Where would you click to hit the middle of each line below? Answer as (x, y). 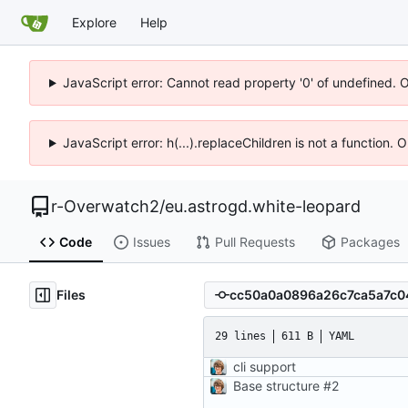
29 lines (240, 337)
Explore (94, 22)
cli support (265, 366)
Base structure (278, 385)
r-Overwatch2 (105, 206)
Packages (370, 242)
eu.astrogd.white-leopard (263, 206)
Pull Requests (255, 242)
